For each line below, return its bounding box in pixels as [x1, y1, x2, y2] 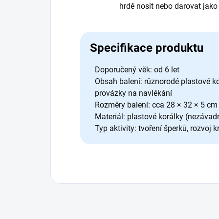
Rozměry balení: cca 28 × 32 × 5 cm [95, 100, 218, 110]
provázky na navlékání [95, 88, 172, 98]
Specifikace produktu [90, 41, 203, 55]
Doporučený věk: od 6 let [95, 65, 179, 75]
